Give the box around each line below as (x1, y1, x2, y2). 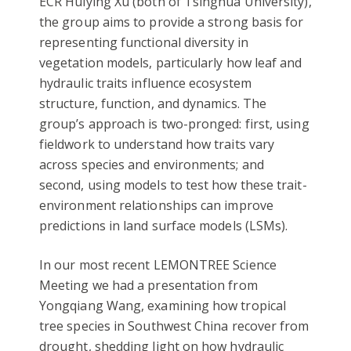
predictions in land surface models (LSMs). (39, 217, 288, 235)
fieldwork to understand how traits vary (39, 136, 275, 154)
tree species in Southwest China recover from (39, 317, 309, 335)
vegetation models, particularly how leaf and (39, 54, 302, 72)
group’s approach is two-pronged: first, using (39, 115, 309, 133)
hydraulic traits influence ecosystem (39, 74, 251, 92)
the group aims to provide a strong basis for (39, 13, 304, 31)
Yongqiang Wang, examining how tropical (39, 297, 287, 315)
